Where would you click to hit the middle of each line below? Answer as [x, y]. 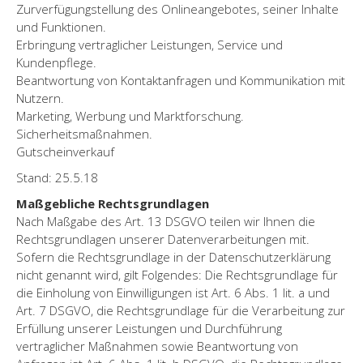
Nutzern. [40, 98]
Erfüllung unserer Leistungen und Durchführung [149, 328]
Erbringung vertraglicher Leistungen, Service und [149, 44]
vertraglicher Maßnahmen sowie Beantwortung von [157, 346]
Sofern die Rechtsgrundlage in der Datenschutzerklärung [173, 256]
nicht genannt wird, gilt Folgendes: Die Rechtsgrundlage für [177, 274]
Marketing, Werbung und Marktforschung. [130, 115]
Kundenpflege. [56, 62]
